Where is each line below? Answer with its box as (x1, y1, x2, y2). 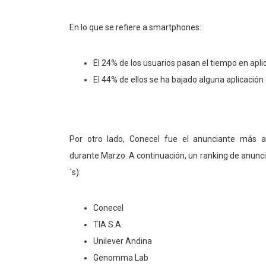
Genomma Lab (93, 252, 148, 262)
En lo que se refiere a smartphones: (69, 22, 201, 32)
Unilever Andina (93, 236, 152, 246)
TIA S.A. (93, 219, 123, 229)
